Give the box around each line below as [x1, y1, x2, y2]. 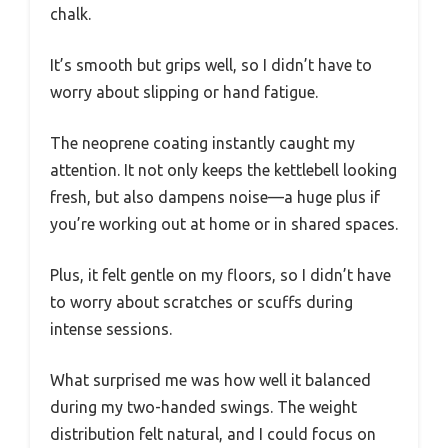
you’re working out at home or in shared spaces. [50, 214, 398, 233]
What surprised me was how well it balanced [50, 370, 371, 389]
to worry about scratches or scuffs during [50, 292, 353, 311]
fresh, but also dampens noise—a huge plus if [50, 187, 380, 206]
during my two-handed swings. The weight [50, 397, 357, 416]
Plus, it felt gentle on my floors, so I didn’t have [50, 265, 391, 284]
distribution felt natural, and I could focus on [50, 424, 376, 443]
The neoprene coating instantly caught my [50, 133, 355, 152]
